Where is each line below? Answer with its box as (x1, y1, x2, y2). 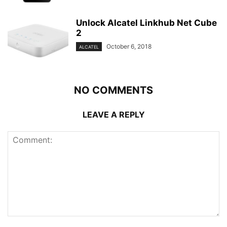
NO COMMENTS (74, 84, 153, 96)
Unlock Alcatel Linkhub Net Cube (76, 18, 217, 28)
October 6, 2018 (106, 43, 152, 50)
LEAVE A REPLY (82, 109, 145, 120)
